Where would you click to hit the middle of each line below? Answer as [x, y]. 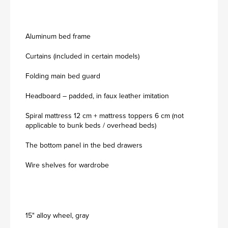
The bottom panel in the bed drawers [84, 145]
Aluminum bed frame [58, 36]
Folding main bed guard [63, 76]
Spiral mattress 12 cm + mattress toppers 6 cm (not [105, 116]
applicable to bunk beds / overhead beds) [91, 125]
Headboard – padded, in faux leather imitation [97, 96]
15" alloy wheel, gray [57, 216]
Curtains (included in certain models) [82, 56]
